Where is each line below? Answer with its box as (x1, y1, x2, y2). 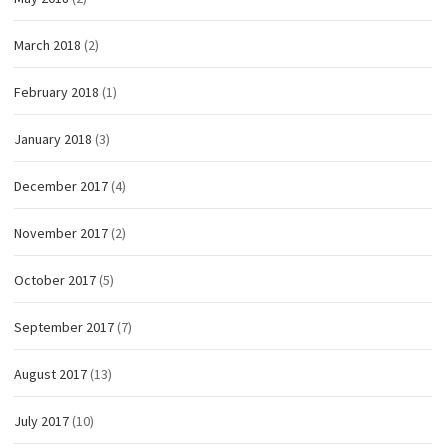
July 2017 (14, 412, 69, 431)
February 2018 (14, 83, 99, 102)
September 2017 (14, 318, 114, 337)
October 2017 (14, 271, 96, 290)
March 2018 (14, 36, 81, 55)
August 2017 (14, 365, 87, 384)
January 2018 (14, 130, 92, 149)
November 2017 (14, 224, 108, 243)
